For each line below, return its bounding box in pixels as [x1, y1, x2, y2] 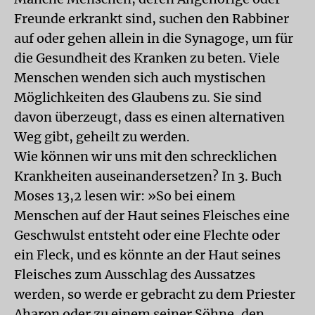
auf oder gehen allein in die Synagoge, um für [14, 30, 293, 46]
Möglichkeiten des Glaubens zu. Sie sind [14, 89, 262, 105]
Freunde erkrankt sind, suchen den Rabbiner [14, 11, 289, 27]
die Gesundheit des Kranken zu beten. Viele [14, 50, 280, 66]
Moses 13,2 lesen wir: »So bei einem [14, 188, 236, 204]
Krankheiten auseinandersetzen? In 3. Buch [14, 168, 282, 184]
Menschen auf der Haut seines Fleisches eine [14, 207, 290, 224]
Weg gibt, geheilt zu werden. [14, 129, 190, 145]
